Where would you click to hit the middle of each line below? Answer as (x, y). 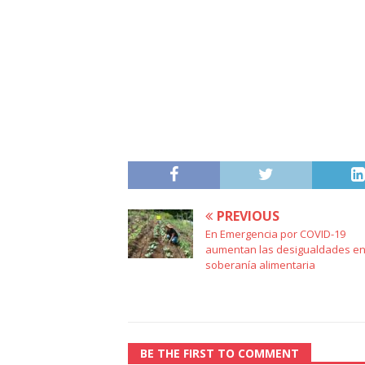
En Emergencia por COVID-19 (275, 234)
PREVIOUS (248, 216)
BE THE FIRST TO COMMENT (220, 354)
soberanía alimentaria (260, 265)
